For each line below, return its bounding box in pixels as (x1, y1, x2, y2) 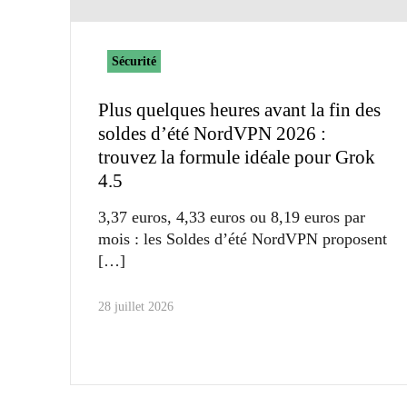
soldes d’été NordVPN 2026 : (98, 122, 326, 144)
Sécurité (112, 54, 156, 68)
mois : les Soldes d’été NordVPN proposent (98, 229, 387, 248)
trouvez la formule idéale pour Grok (98, 145, 375, 168)
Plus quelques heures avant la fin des (98, 98, 381, 121)
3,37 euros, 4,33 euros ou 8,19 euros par (98, 207, 365, 226)
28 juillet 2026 (98, 299, 174, 313)
